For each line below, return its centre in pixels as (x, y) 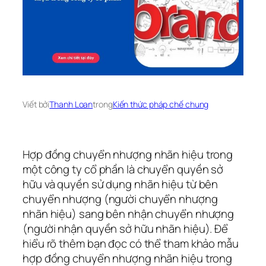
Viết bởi (36, 104)
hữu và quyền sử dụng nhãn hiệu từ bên (121, 184)
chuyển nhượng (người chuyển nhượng (120, 199)
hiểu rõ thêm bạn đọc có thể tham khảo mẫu (131, 244)
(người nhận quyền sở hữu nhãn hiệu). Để (126, 229)
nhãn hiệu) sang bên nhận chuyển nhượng (129, 214)
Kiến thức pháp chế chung (161, 104)
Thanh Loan (71, 104)
